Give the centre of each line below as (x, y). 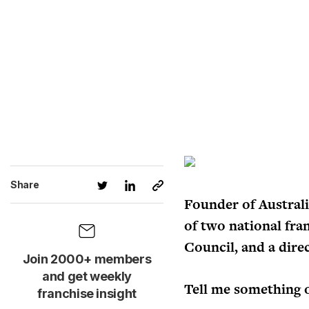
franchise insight (87, 293)
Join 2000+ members (87, 259)
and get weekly (87, 276)
